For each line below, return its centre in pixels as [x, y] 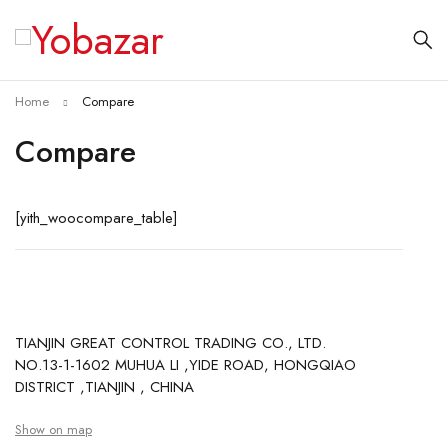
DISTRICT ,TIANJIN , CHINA [104, 387]
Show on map [53, 429]
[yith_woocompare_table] [96, 218]
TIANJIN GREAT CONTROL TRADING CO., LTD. [170, 343]
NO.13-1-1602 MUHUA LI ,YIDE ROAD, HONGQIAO [185, 365]
